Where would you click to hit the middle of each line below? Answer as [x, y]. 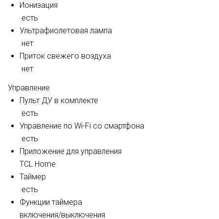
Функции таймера [51, 202]
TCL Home [38, 164]
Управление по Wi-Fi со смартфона [82, 126]
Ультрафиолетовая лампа [66, 31]
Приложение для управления [71, 151]
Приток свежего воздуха [65, 56]
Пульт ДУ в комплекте [59, 100]
